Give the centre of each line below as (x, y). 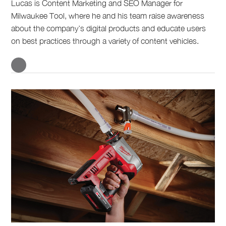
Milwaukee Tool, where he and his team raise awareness (108, 15)
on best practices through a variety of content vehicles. (105, 41)
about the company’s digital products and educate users (109, 28)
